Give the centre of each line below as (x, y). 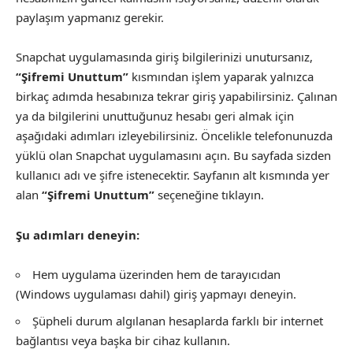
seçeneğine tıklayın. (209, 195)
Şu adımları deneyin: (78, 234)
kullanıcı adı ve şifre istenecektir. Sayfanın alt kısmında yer (173, 175)
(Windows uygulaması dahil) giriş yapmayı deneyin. (156, 294)
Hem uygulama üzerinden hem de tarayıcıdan (156, 274)
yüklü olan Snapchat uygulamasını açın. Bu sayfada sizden (173, 155)
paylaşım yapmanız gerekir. (90, 17)
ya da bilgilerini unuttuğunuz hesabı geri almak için (155, 116)
